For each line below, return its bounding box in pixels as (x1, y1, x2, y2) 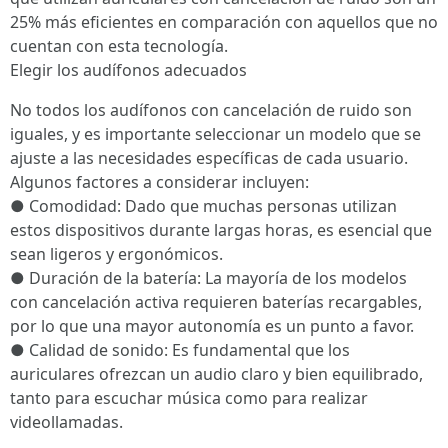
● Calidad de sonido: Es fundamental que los (10, 339, 350, 362)
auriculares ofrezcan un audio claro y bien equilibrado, (10, 363, 423, 386)
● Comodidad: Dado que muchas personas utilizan (10, 195, 397, 218)
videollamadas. (10, 411, 123, 434)
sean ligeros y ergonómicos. (10, 243, 223, 266)
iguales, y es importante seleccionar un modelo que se (10, 123, 421, 146)
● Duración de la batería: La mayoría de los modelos (10, 267, 407, 290)
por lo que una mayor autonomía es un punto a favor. (10, 315, 414, 338)
